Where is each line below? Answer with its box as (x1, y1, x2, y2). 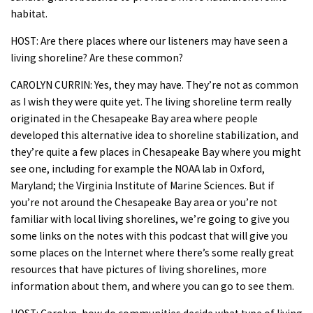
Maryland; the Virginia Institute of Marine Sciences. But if (10, 178, 275, 192)
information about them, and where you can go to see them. (10, 279, 294, 293)
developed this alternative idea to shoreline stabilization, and (10, 128, 298, 142)
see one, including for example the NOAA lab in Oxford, (10, 161, 265, 175)
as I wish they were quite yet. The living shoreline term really (10, 94, 291, 108)
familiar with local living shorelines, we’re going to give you (10, 212, 289, 226)
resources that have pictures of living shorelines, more (10, 262, 267, 276)
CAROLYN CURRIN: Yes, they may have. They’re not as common (10, 78, 298, 92)
